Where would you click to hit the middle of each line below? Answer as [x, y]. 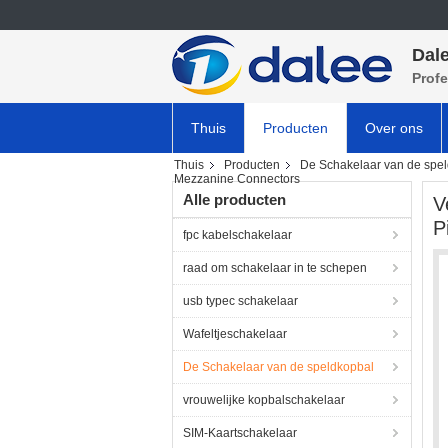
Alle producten [234, 199]
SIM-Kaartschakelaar [240, 433]
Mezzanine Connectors [237, 179]
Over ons [394, 128]
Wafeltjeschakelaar [235, 334]
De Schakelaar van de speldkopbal [278, 367]
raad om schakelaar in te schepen [275, 268]
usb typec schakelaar [240, 301]
